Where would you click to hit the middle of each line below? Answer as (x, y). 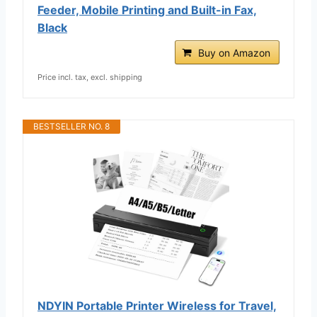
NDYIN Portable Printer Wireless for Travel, (157, 305)
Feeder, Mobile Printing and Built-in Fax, (147, 10)
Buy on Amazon (234, 52)
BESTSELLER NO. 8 (71, 126)
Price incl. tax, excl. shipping (90, 77)
